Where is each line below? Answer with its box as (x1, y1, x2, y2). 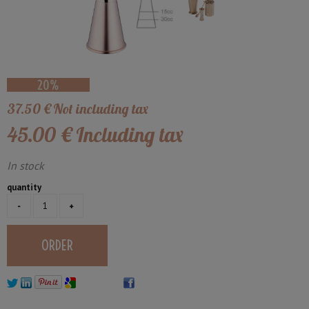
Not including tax (53, 99, 148, 117)
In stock (7, 158, 44, 172)
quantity (7, 181, 41, 193)
